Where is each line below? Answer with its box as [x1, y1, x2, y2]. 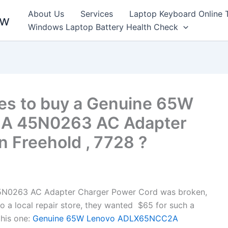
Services [80, 9, 113, 19]
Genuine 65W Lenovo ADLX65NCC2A [30, 213, 178, 223]
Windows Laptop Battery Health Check [28, 22, 178, 32]
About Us [28, 9, 64, 19]
